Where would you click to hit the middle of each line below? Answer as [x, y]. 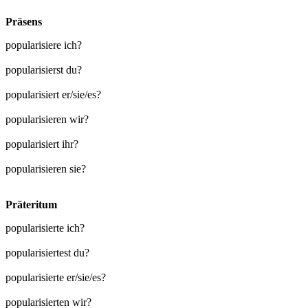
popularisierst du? [44, 69]
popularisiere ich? [44, 45]
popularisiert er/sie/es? [53, 94]
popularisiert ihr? [42, 144]
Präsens [24, 21]
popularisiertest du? [47, 252]
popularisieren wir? [47, 119]
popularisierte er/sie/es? [56, 277]
